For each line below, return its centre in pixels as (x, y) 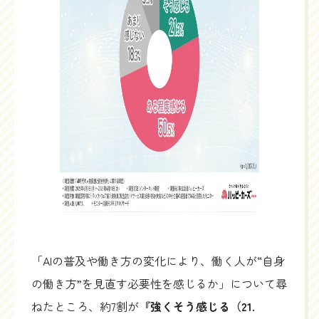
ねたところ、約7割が (85, 307)
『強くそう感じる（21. (197, 307)
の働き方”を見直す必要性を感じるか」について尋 (159, 284)
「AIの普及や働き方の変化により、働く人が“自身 (158, 261)
